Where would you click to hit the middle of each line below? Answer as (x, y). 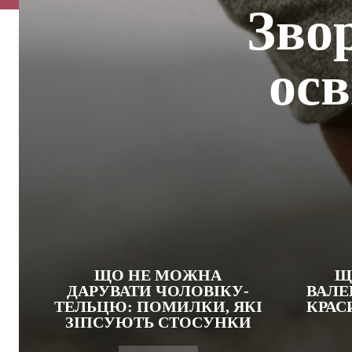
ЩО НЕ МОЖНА (158, 275)
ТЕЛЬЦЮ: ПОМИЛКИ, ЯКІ (158, 306)
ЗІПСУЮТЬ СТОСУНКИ (158, 322)
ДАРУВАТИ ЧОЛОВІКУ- (158, 291)
